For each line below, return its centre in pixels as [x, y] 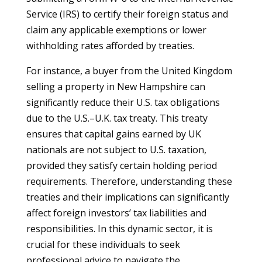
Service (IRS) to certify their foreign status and [127, 14]
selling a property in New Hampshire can [116, 87]
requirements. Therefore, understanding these [129, 181]
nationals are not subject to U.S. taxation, [116, 150]
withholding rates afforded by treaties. [110, 46]
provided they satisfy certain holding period [121, 166]
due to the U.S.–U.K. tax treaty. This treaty [117, 118]
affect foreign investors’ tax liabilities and [116, 213]
